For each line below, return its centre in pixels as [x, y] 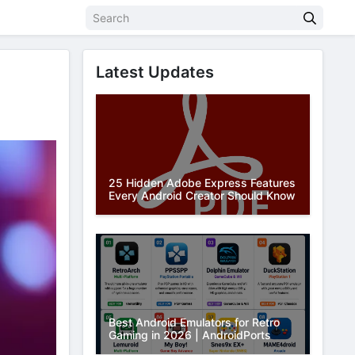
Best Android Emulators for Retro [194, 322]
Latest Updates [155, 72]
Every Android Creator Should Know [202, 195]
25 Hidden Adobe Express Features [202, 182]
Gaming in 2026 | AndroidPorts [190, 334]
